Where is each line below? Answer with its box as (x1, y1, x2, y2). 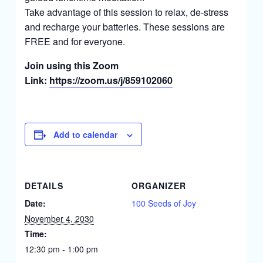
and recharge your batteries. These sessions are (24, 20, 225, 33)
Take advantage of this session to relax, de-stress (24, 5, 228, 19)
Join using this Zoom (24, 59, 119, 72)
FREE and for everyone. (24, 35, 125, 48)
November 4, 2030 (24, 213, 94, 224)
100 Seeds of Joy (131, 197, 196, 209)
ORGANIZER (131, 180, 186, 191)
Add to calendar (53, 129, 117, 140)
